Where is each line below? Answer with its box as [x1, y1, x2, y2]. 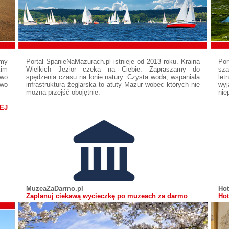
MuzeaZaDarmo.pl [26, 185, 83, 192]
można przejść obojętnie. [26, 88, 100, 96]
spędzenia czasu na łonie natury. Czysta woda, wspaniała [26, 73, 200, 81]
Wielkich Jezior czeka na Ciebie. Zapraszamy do [26, 65, 200, 73]
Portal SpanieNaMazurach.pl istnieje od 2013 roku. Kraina [26, 58, 200, 65]
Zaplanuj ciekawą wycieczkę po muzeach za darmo [26, 192, 188, 200]
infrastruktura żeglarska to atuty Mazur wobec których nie [26, 81, 200, 88]
